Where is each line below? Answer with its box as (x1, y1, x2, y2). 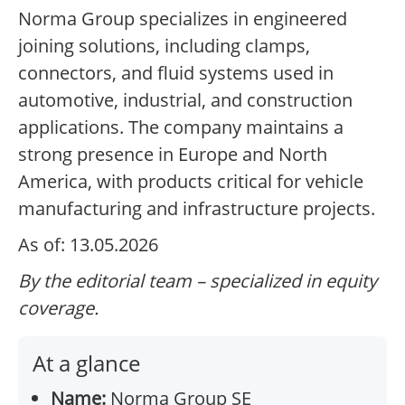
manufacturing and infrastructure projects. (18, 196, 375, 221)
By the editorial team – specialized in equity (18, 268, 377, 294)
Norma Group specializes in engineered (18, 6, 347, 32)
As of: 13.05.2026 (18, 232, 158, 258)
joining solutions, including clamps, (18, 33, 310, 59)
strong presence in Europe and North (18, 142, 327, 167)
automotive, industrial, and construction (18, 88, 353, 113)
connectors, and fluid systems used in (18, 61, 334, 86)
